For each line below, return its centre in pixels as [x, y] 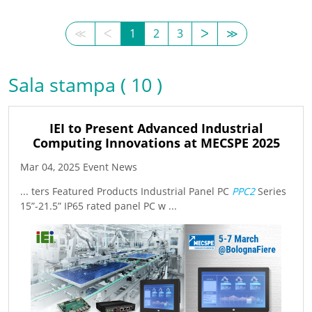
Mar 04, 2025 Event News [79, 166]
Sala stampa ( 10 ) [85, 85]
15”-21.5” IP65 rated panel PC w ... [99, 205]
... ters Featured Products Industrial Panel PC [126, 191]
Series [271, 191]
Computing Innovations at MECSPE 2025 [156, 142]
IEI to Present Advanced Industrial [156, 128]
